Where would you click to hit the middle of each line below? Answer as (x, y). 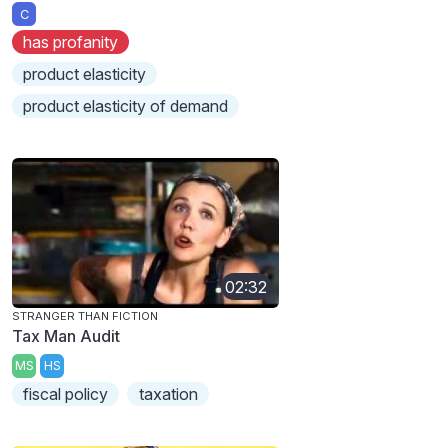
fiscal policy (66, 393)
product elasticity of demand (126, 106)
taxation (168, 393)
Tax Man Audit (66, 336)
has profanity (71, 42)
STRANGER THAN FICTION (85, 316)
